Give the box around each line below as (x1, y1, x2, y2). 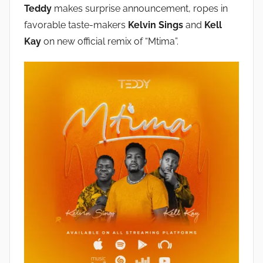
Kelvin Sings (128, 19, 183, 31)
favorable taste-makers (24, 19, 128, 31)
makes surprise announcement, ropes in (52, 3, 228, 15)
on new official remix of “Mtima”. (41, 36, 178, 48)
